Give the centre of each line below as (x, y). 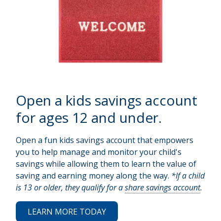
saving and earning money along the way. (93, 175)
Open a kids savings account (107, 100)
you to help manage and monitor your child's (99, 152)
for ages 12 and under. (89, 117)
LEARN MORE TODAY (67, 211)
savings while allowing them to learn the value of (106, 164)
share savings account (163, 187)
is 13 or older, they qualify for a (70, 187)
